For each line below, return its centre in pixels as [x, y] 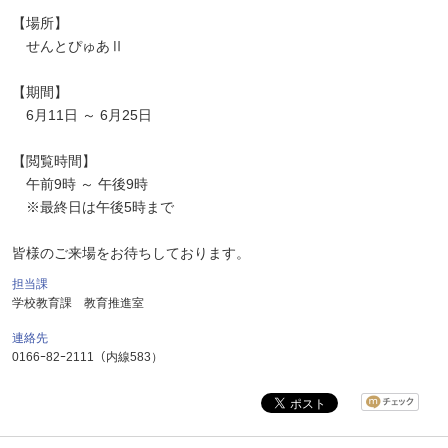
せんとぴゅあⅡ [68, 46]
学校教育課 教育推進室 [78, 303]
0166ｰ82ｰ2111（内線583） [87, 357]
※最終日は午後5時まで [93, 207]
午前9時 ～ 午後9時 [80, 184]
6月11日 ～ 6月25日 [82, 115]
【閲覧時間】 [54, 161]
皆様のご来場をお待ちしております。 [131, 253]
